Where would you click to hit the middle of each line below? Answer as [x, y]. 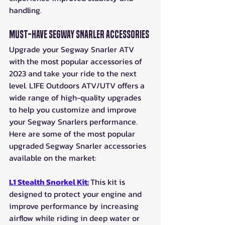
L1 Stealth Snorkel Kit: [49, 182]
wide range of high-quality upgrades [76, 97]
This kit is [109, 182]
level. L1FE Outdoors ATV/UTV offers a [78, 85]
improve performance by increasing [75, 206]
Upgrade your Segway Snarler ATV [73, 49]
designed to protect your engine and [76, 194]
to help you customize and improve [74, 109]
